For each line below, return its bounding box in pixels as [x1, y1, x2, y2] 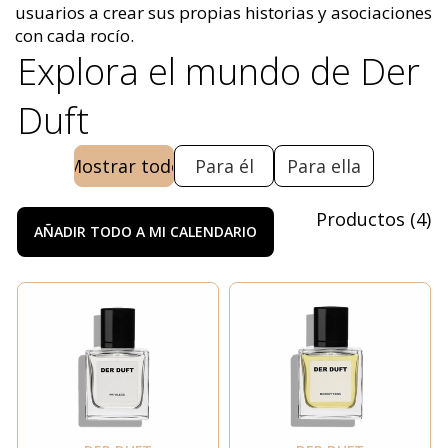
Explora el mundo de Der [17, 46, 420, 96]
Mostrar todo [66, 153, 182, 178]
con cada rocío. [15, 23, 134, 47]
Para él [194, 153, 254, 178]
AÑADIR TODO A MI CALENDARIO [34, 222, 257, 242]
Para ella [287, 153, 361, 178]
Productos [316, 206, 405, 231]
